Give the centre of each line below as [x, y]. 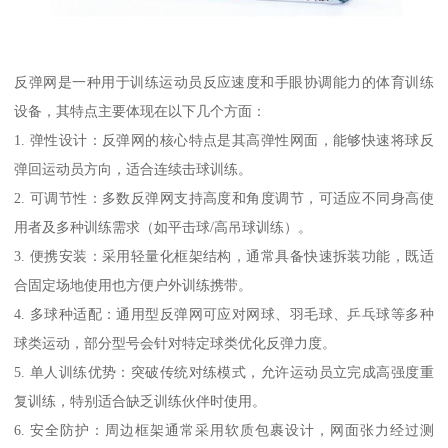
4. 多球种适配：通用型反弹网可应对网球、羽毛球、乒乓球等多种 [224, 314]
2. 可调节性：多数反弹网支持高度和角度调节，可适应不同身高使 [224, 198]
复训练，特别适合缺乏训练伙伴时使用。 [140, 401]
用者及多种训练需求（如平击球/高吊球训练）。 [163, 227]
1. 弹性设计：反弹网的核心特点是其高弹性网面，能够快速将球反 [224, 140]
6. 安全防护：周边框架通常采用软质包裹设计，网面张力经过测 [224, 430]
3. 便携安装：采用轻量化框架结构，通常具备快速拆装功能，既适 [224, 256]
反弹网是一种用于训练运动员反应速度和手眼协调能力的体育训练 [224, 82]
